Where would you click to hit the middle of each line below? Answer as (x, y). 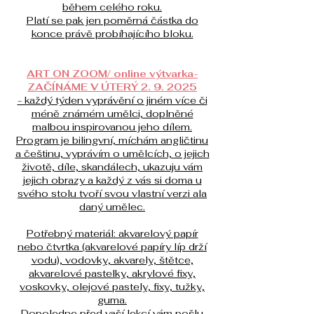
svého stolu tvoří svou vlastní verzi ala (112, 194)
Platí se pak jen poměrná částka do (112, 21)
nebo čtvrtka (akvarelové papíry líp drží (112, 247)
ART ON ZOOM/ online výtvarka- (112, 74)
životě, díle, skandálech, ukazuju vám (112, 167)
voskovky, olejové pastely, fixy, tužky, (112, 287)
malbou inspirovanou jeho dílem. (112, 127)
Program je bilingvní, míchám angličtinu (112, 141)
